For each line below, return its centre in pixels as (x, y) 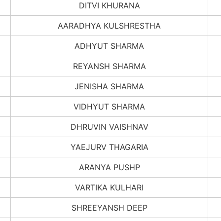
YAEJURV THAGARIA (109, 147)
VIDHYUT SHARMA (109, 106)
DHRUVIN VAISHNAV (109, 127)
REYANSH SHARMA (109, 66)
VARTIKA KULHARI (109, 187)
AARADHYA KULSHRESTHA (109, 25)
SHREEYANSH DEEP (109, 207)
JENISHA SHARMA (109, 86)
